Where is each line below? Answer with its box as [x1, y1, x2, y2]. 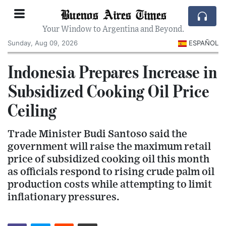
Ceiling [8, 99, 56, 121]
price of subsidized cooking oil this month [8, 153, 209, 164]
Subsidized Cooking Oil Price [8, 80, 209, 101]
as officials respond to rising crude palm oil [8, 166, 214, 177]
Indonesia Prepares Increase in [8, 61, 217, 82]
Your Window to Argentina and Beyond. [42, 25, 184, 33]
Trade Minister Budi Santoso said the [8, 128, 187, 139]
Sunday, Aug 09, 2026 [8, 39, 78, 47]
